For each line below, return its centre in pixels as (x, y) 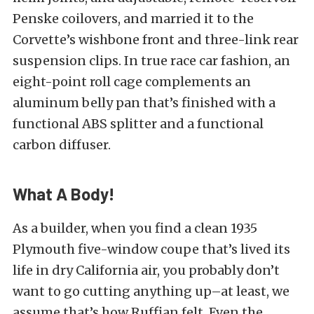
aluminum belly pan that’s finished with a (144, 102)
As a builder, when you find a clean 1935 (135, 228)
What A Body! (64, 193)
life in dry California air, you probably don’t (146, 270)
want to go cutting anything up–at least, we (151, 291)
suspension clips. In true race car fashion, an (151, 60)
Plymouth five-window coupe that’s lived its (151, 249)
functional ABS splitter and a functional (138, 123)
